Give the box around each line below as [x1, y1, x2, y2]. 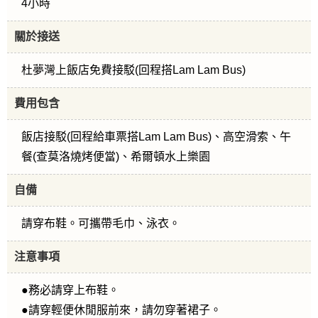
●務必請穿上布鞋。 [21, 283, 119, 296]
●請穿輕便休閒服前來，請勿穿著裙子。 [21, 303, 221, 316]
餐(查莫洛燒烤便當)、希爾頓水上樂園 [21, 150, 210, 163]
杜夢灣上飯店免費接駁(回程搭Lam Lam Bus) [21, 63, 246, 76]
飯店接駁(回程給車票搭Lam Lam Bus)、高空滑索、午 [21, 130, 291, 143]
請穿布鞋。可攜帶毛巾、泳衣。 [21, 216, 180, 229]
